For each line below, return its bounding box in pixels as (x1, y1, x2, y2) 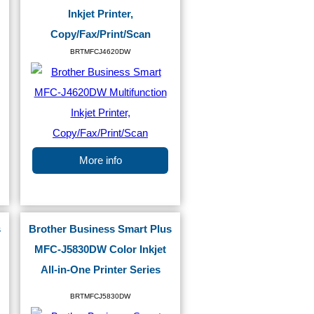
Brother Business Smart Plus (29, 224, 172, 235)
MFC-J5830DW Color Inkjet (34, 244, 166, 255)
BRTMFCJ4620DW (70, 48, 130, 55)
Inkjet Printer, (67, 8, 133, 20)
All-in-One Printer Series (40, 264, 161, 275)
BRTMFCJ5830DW (70, 292, 130, 300)
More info (78, 155, 122, 166)
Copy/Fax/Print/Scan (50, 29, 151, 40)
